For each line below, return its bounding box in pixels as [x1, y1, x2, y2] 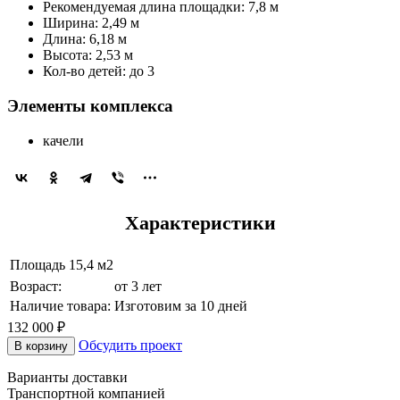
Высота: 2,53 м [43, 47, 133, 63]
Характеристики [124, 211, 276, 234]
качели [43, 132, 84, 148]
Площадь [10, 256, 65, 272]
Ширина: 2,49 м [43, 15, 139, 31]
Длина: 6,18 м [43, 31, 127, 47]
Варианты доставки [7, 369, 128, 385]
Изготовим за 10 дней [114, 297, 247, 313]
